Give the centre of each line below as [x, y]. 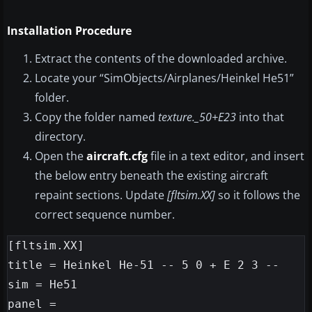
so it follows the [258, 195]
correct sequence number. [105, 215]
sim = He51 [42, 285]
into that [260, 117]
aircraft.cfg [117, 156]
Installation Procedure [69, 31]
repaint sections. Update [101, 195]
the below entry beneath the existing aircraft [151, 176]
